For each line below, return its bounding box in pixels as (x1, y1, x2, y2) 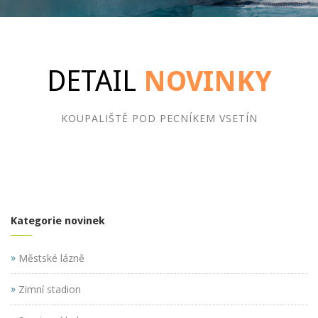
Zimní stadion (16, 282, 81, 296)
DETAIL (46, 65, 136, 98)
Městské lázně (16, 251, 84, 265)
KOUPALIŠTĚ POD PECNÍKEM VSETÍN (60, 111, 258, 125)
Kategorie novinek (11, 214, 105, 227)
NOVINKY (136, 65, 272, 98)
